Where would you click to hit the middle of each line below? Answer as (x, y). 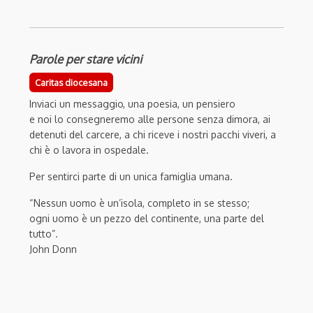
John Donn (53, 249)
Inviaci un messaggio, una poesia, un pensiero (132, 103)
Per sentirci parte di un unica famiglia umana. (131, 176)
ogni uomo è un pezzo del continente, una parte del (147, 218)
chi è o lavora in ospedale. (89, 150)
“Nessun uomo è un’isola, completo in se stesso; (139, 203)
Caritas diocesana (71, 82)
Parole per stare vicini (86, 59)
